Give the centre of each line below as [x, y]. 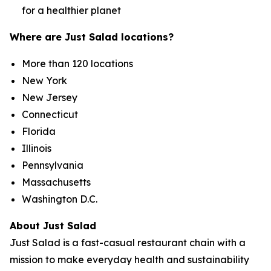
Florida [39, 131]
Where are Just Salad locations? [92, 37]
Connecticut [50, 114]
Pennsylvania [53, 165]
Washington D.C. [60, 199]
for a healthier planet [71, 10]
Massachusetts [56, 182]
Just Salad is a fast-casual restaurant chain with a [128, 243]
